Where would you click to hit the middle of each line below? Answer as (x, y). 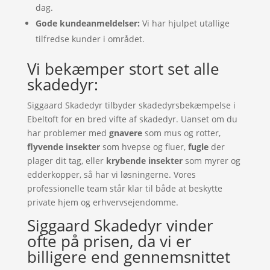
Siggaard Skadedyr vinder (120, 225)
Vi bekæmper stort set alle (123, 69)
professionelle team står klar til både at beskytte (124, 188)
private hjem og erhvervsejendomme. (102, 202)
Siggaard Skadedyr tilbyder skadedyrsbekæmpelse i (131, 105)
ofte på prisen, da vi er (109, 241)
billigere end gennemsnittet (128, 257)
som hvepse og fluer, (144, 147)
